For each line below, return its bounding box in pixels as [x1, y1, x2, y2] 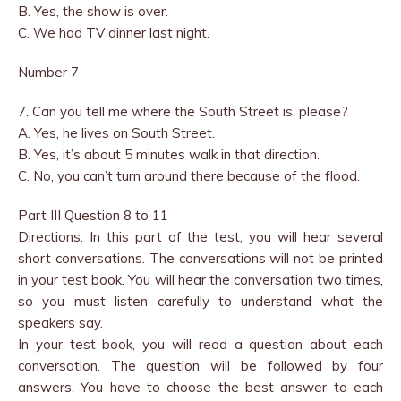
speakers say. [18, 314, 103, 331]
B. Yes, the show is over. [18, 3, 168, 20]
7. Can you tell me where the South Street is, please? [18, 103, 348, 120]
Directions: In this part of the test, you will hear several [18, 228, 383, 245]
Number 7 [18, 64, 79, 81]
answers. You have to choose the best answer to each [18, 379, 383, 396]
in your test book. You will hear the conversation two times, [18, 271, 383, 288]
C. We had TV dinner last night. [18, 24, 209, 41]
